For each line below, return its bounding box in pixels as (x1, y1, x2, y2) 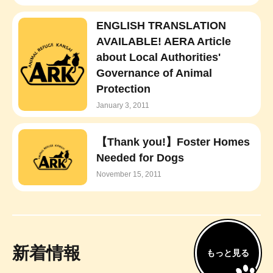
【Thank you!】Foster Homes (96, 136, 250, 149)
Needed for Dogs (96, 152, 184, 165)
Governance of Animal (96, 66, 212, 79)
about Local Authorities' (96, 51, 221, 63)
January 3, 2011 (96, 101, 149, 110)
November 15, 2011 (96, 170, 161, 179)
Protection (96, 82, 151, 95)
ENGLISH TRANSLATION (96, 19, 226, 32)
